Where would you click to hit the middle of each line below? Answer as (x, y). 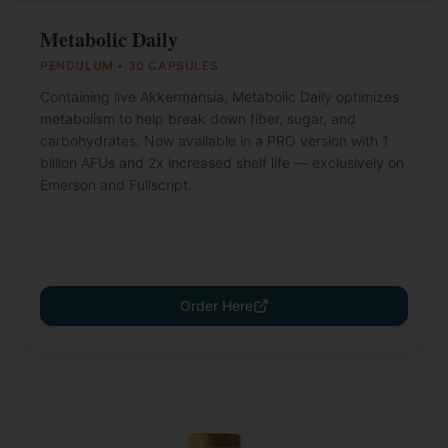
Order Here (216, 305)
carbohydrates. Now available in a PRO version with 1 (214, 140)
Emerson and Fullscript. (116, 184)
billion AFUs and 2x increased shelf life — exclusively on (222, 162)
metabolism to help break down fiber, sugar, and (198, 118)
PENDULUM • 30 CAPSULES (129, 65)
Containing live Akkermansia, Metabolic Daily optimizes (219, 96)
